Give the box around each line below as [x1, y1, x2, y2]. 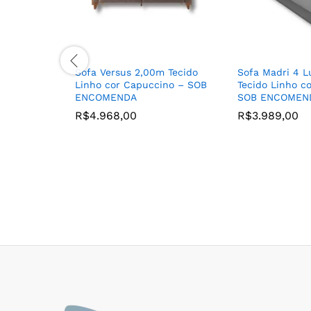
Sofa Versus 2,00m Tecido [75, 67, 198, 78]
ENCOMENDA [75, 92, 137, 103]
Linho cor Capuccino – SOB [75, 79, 207, 91]
